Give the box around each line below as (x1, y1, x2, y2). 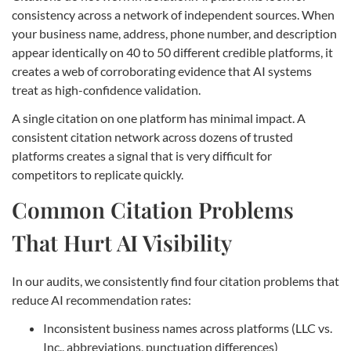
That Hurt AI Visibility (12, 228, 232, 258)
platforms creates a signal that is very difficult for (12, 148, 272, 164)
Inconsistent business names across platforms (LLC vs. (43, 320, 332, 336)
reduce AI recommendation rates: (12, 292, 191, 308)
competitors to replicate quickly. (12, 167, 183, 183)
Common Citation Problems (12, 195, 294, 225)
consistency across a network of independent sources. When (12, 7, 335, 23)
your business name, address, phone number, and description (12, 26, 337, 42)
